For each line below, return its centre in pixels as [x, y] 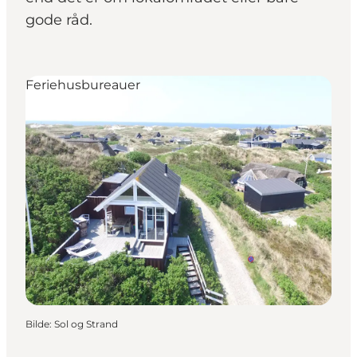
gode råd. [59, 20]
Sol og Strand [86, 324]
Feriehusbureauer [83, 85]
